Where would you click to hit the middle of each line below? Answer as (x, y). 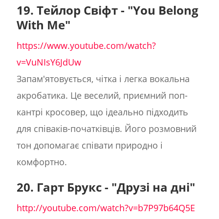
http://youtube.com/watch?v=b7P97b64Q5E (106, 208)
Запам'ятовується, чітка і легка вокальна (103, 79)
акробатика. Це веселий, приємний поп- (102, 96)
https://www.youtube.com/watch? (86, 46)
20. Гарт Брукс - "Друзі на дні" (106, 187)
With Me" (43, 25)
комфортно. (42, 162)
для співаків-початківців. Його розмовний (106, 129)
